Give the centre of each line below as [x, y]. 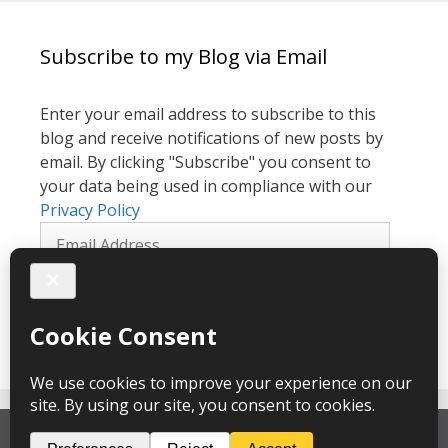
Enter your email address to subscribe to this [208, 113]
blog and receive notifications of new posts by [211, 137]
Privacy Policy [90, 209]
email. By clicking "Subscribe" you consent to [205, 161]
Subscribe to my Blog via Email [183, 56]
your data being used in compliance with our [206, 185]
